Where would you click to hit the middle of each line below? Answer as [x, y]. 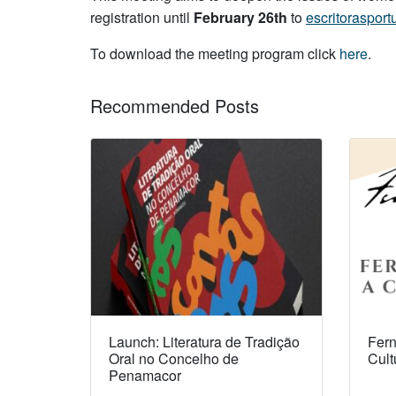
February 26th [240, 18]
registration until [142, 18]
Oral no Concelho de [174, 358]
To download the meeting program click [215, 54]
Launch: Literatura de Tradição [204, 341]
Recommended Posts [175, 105]
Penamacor [145, 375]
